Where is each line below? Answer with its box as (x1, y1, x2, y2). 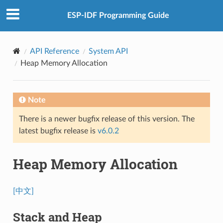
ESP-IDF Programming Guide (67, 11, 169, 20)
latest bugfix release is (18, 126, 98, 135)
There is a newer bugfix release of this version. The (18, 114, 195, 123)
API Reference (29, 47, 79, 55)
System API (88, 47, 128, 55)
